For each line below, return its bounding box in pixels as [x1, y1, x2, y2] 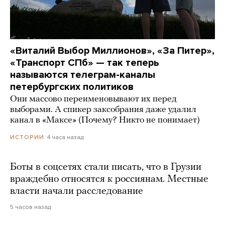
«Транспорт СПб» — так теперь [10, 56, 159, 69]
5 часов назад [10, 203, 51, 210]
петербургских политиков [10, 80, 134, 93]
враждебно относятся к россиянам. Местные [10, 174, 208, 184]
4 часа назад [47, 133, 83, 141]
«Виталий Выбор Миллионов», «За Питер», [10, 44, 214, 57]
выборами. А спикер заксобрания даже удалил [10, 104, 196, 115]
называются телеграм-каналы [10, 68, 155, 81]
